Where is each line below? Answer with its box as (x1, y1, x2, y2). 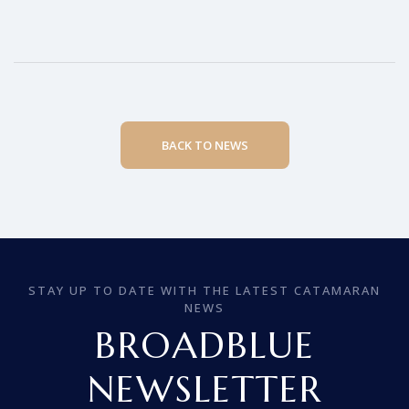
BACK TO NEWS (161, 136, 248, 153)
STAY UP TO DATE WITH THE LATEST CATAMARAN (28, 281, 381, 299)
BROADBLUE (94, 321, 315, 368)
